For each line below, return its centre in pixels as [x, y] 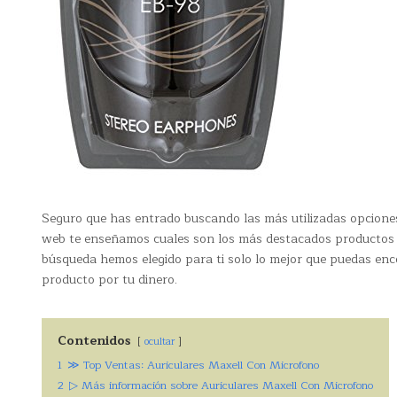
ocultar [160, 342]
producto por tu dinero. [109, 280]
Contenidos [94, 341]
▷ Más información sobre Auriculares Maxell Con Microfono [221, 385]
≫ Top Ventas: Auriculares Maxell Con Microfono [193, 365]
